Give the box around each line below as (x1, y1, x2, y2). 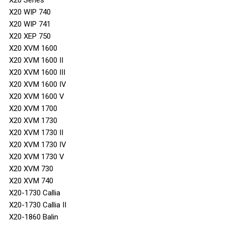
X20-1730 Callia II (9, 200, 66, 209)
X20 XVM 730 (9, 164, 53, 173)
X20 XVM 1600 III (9, 67, 65, 77)
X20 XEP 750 (9, 31, 51, 41)
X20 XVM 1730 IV (9, 140, 66, 149)
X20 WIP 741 (9, 19, 51, 29)
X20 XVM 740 (9, 176, 53, 185)
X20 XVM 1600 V (9, 91, 64, 101)
